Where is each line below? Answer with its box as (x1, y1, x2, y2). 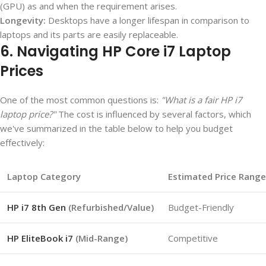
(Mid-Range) (73, 232, 128, 245)
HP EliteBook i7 (7, 232, 73, 245)
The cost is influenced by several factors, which (56, 108, 251, 121)
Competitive (168, 232, 218, 245)
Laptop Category (7, 170, 81, 183)
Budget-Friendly (168, 201, 234, 214)
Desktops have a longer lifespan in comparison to (46, 14, 249, 27)
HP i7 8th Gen (7, 201, 68, 214)
